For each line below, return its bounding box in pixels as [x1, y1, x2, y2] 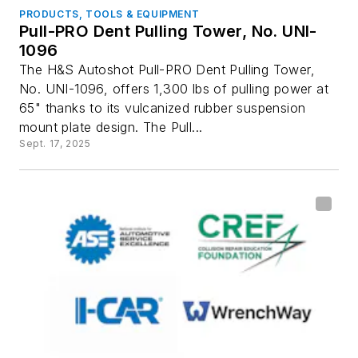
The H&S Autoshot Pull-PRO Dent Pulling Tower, [19, 62, 315, 78]
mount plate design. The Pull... [19, 119, 203, 136]
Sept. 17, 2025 [19, 137, 91, 150]
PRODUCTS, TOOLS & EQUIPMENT [19, 8, 200, 21]
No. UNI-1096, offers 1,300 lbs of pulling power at [19, 81, 328, 97]
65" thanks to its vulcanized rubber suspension [19, 100, 306, 117]
